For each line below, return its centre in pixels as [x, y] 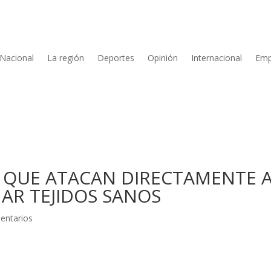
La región [65, 57]
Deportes [116, 57]
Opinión [162, 57]
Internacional [216, 57]
